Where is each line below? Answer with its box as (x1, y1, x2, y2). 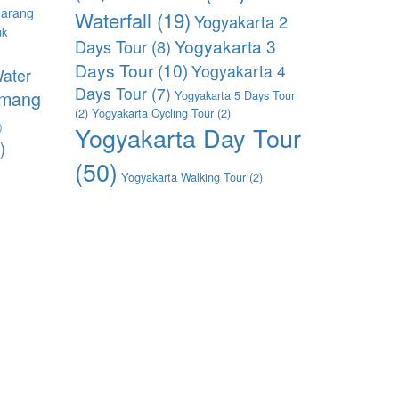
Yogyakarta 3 (174, 33, 276, 58)
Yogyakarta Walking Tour (120, 167, 246, 185)
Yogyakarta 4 (191, 59, 286, 82)
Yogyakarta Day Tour (74, 119, 301, 155)
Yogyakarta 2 (193, 9, 288, 33)
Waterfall (74, 4, 151, 34)
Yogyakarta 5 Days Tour (174, 85, 295, 103)
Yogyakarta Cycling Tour (91, 103, 214, 121)
